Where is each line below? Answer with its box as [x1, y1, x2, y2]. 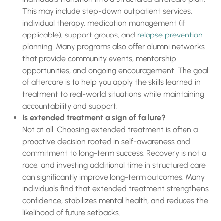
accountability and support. [22, 101, 118, 110]
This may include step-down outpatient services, [22, 6, 192, 16]
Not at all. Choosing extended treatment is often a [22, 125, 198, 134]
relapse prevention [137, 30, 203, 39]
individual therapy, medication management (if [22, 18, 185, 28]
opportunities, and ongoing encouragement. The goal [22, 66, 208, 75]
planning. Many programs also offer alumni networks [22, 42, 205, 51]
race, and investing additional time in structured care [22, 160, 206, 170]
